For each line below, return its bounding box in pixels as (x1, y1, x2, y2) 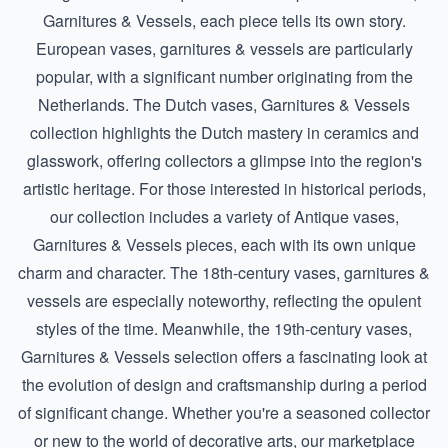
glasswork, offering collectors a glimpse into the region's (26, 148, 422, 172)
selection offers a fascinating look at (170, 344, 427, 368)
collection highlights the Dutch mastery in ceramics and (29, 120, 419, 144)
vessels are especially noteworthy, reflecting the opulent (27, 288, 421, 312)
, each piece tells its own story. (191, 8, 406, 32)
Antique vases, (293, 204, 399, 228)
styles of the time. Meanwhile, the (36, 316, 274, 340)
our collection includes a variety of (49, 204, 294, 228)
